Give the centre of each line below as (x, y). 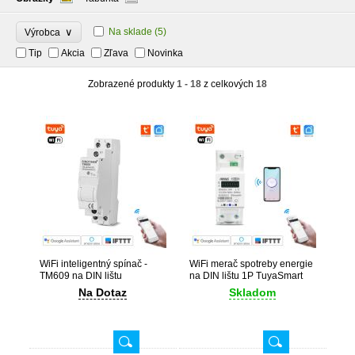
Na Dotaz (103, 292)
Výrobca (45, 32)
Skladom (252, 292)
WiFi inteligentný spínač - (93, 264)
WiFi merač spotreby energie (251, 264)
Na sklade (130, 32)
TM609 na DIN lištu (80, 276)
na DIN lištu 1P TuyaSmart (246, 276)
